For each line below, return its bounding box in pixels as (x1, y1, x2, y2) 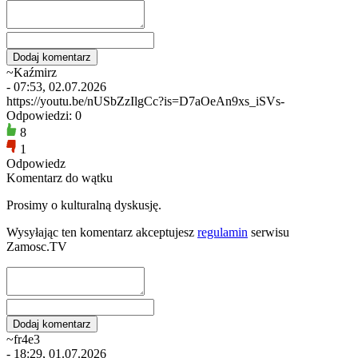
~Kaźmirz (6, 65, 57, 79)
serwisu (248, 225, 289, 239)
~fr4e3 (6, 332, 40, 346)
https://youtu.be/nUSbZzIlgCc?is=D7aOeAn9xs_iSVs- (6, 93, 284, 108)
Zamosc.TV (6, 239, 67, 253)
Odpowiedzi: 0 (6, 108, 82, 122)
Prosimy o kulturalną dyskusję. (6, 197, 161, 212)
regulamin (197, 225, 248, 239)
